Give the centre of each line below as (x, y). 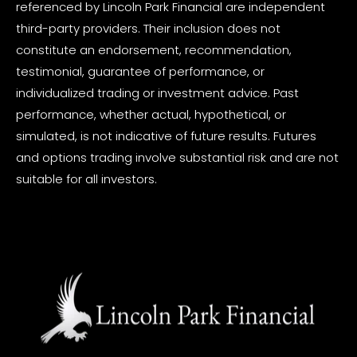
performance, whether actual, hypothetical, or (151, 114)
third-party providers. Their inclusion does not (148, 28)
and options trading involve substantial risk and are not (177, 157)
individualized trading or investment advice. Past (157, 92)
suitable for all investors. (86, 178)
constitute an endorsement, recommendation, (154, 49)
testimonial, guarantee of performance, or (140, 71)
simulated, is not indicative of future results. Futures (166, 135)
